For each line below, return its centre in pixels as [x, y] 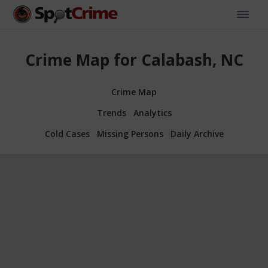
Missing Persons [130, 133]
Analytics [152, 112]
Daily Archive [197, 133]
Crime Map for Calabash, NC [134, 60]
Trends [111, 112]
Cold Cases [67, 133]
